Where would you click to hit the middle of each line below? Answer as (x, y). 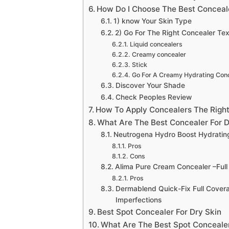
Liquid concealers (156, 44)
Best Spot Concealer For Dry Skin (159, 212)
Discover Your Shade (150, 85)
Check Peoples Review (153, 97)
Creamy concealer (159, 54)
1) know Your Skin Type (152, 21)
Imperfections (138, 200)
